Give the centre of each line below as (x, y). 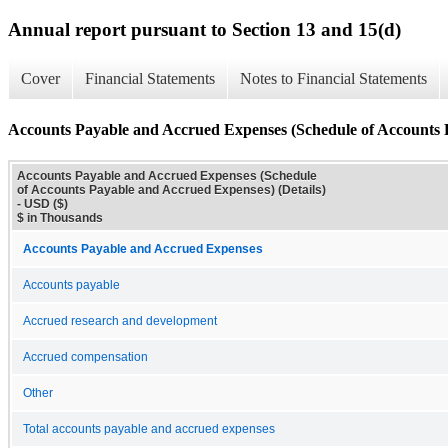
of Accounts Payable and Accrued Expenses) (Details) (171, 189)
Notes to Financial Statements (333, 79)
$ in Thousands (60, 217)
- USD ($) (42, 203)
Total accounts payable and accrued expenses (149, 428)
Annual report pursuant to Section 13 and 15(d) (204, 29)
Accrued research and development (120, 320)
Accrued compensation (85, 356)
